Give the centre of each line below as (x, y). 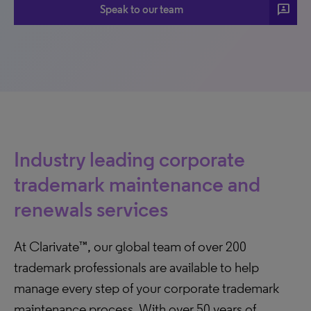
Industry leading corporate (129, 159)
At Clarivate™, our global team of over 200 (130, 246)
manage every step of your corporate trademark (146, 288)
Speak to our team (142, 9)
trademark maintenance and (137, 184)
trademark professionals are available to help (136, 267)
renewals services (91, 209)
